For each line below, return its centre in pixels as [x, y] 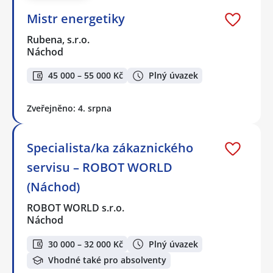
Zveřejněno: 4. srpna [69, 108]
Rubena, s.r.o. [59, 39]
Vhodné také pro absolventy [107, 260]
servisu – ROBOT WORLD [100, 168]
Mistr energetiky [76, 18]
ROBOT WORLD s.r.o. [76, 208]
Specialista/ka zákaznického [110, 148]
